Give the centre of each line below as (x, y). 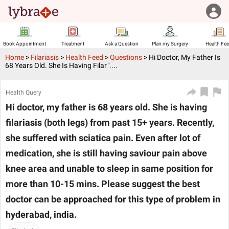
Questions (126, 57)
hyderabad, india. (41, 214)
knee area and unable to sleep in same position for (109, 168)
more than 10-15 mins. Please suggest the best (103, 184)
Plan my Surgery (170, 44)
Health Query (24, 93)
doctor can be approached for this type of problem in (113, 199)
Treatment (73, 44)
